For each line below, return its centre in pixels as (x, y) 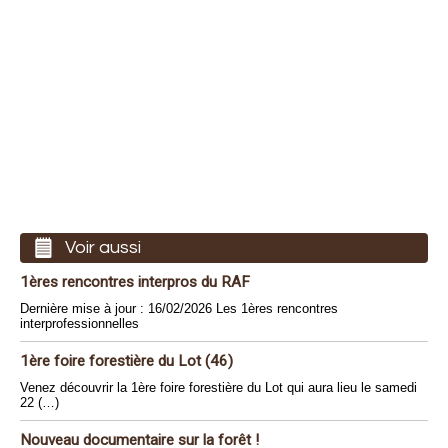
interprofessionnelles (79, 323)
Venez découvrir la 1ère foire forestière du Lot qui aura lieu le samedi (218, 387)
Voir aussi (103, 247)
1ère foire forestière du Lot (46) (126, 361)
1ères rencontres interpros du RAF (135, 282)
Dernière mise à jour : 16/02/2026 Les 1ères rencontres (179, 308)
